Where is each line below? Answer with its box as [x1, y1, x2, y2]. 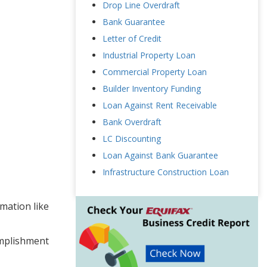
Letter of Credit [103, 32, 162, 44]
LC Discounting [103, 132, 161, 144]
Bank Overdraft [103, 116, 162, 128]
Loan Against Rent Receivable [103, 99, 217, 111]
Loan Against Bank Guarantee [103, 149, 218, 161]
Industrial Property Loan [103, 49, 195, 61]
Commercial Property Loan [103, 66, 207, 77]
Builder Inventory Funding [103, 82, 201, 94]
